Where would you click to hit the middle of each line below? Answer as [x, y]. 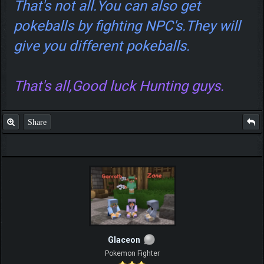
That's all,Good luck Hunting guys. [118, 86]
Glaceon [124, 240]
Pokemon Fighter [132, 253]
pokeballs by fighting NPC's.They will [127, 26]
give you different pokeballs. [101, 46]
